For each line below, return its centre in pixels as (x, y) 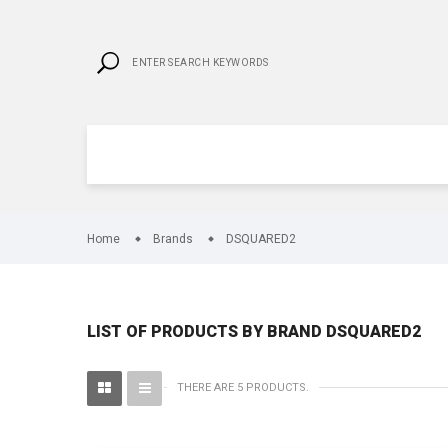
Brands (173, 239)
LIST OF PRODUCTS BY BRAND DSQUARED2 (254, 331)
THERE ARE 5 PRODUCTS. (243, 387)
